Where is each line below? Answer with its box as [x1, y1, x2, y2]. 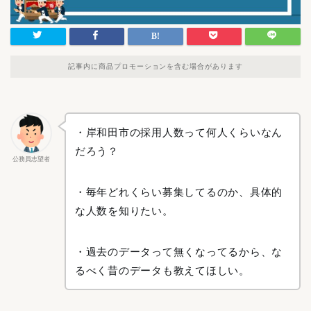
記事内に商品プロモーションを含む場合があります [67, 62, 244, 71]
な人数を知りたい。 [74, 204, 174, 217]
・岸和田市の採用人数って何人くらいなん [74, 126, 283, 138]
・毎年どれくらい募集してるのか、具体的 [74, 185, 283, 198]
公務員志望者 [12, 155, 50, 163]
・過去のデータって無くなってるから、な [74, 245, 283, 258]
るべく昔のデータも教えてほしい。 [74, 264, 250, 276]
